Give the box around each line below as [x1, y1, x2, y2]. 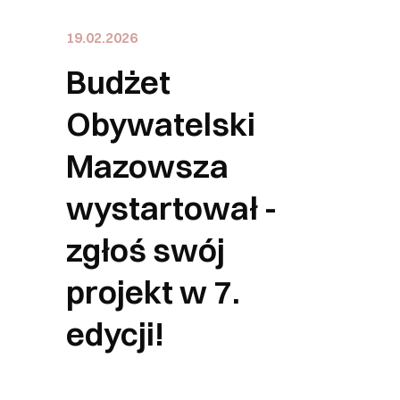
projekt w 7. [66, 272, 240, 312]
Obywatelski [66, 104, 255, 144]
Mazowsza [66, 146, 229, 186]
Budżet [66, 62, 171, 102]
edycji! [66, 314, 164, 354]
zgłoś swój [66, 230, 225, 270]
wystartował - [66, 188, 277, 228]
